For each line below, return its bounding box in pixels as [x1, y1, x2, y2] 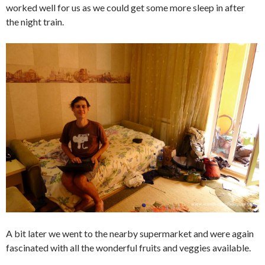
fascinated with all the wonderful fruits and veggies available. [6, 241, 251, 253]
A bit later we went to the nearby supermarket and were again [6, 227, 254, 239]
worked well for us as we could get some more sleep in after [6, 2, 245, 13]
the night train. [6, 16, 64, 27]
